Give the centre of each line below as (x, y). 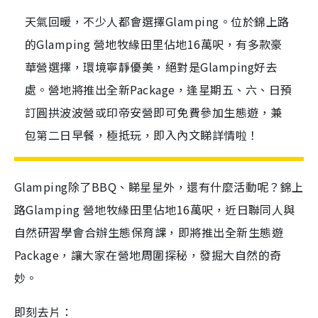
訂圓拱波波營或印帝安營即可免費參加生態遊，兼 (154, 113)
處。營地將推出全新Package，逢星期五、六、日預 (159, 90)
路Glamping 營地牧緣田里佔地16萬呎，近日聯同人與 (155, 210)
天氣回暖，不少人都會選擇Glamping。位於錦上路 (157, 22)
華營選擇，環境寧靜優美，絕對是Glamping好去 (151, 67)
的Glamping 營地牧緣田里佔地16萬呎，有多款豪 (154, 44)
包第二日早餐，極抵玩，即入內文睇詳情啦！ (142, 135)
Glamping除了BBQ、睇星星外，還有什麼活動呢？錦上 (159, 187)
